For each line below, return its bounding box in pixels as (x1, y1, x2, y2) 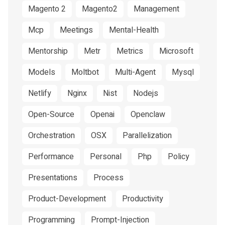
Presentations (28, 172, 77, 184)
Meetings (60, 24, 93, 36)
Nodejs (133, 87, 158, 99)
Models (28, 66, 55, 78)
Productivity (122, 193, 163, 205)
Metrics (117, 45, 143, 57)
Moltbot (71, 66, 99, 78)
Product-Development (28, 193, 106, 205)
